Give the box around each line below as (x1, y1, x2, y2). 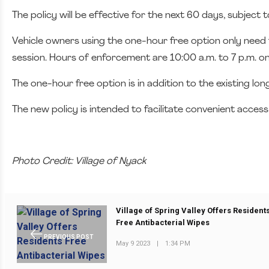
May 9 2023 (116, 239, 151, 247)
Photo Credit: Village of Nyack (12, 156, 146, 166)
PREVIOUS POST (42, 233, 94, 240)
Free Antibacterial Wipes (116, 218, 210, 228)
